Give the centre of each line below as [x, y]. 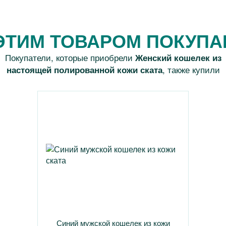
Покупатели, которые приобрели [70, 57]
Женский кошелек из [178, 58]
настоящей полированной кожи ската [84, 70]
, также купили [191, 69]
